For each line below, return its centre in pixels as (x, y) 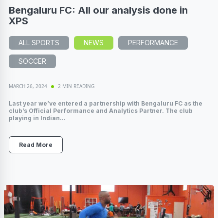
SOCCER (32, 61)
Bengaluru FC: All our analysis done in (98, 10)
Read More (36, 145)
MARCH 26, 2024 (28, 86)
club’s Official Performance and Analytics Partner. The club (101, 111)
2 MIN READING (76, 86)
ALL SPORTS (39, 43)
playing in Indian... (37, 118)
